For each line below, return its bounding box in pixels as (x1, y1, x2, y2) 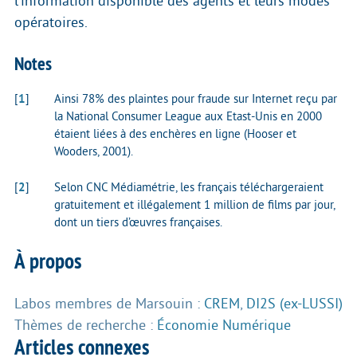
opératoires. (14, 14, 88, 31)
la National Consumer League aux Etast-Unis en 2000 (54, 110, 322, 124)
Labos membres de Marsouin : (14, 295, 204, 312)
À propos (14, 246, 81, 275)
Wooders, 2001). (54, 145, 133, 159)
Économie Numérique (157, 316, 291, 333)
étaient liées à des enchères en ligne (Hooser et (54, 127, 296, 142)
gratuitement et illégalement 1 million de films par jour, (54, 198, 335, 213)
